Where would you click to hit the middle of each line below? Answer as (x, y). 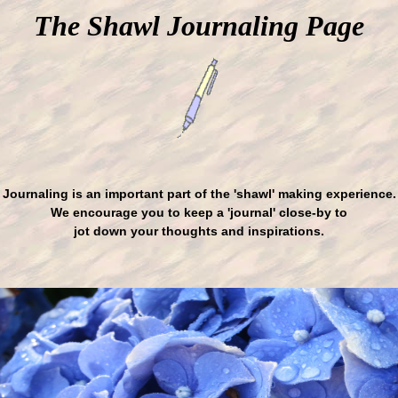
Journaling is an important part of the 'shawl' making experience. (199, 194)
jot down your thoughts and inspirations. (199, 231)
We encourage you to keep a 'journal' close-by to (199, 212)
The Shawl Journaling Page (199, 26)
